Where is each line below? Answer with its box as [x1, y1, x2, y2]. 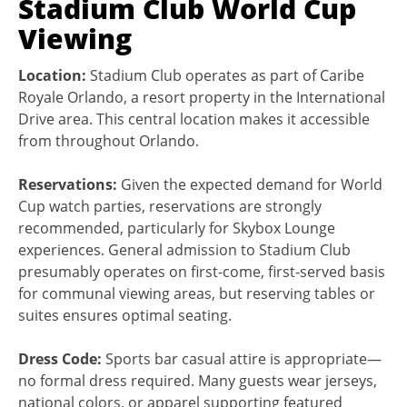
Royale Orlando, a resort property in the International [18, 86, 385, 107]
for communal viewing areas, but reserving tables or [18, 283, 375, 303]
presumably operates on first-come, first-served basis [18, 261, 385, 282]
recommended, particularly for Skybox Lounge [18, 217, 335, 238]
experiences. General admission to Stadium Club [18, 239, 351, 260]
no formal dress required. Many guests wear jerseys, [18, 370, 377, 391]
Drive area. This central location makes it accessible [18, 108, 370, 129]
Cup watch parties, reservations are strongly [18, 195, 322, 216]
